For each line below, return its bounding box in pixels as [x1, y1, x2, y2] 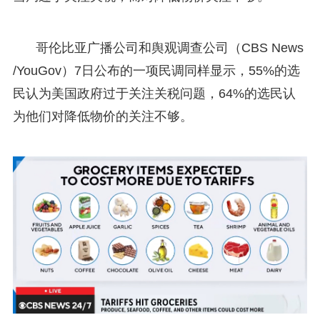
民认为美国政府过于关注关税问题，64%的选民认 [12, 86, 296, 101]
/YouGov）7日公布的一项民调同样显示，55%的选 [12, 63, 300, 78]
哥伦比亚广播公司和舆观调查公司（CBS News [35, 40, 304, 55]
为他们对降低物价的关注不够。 [12, 109, 193, 124]
